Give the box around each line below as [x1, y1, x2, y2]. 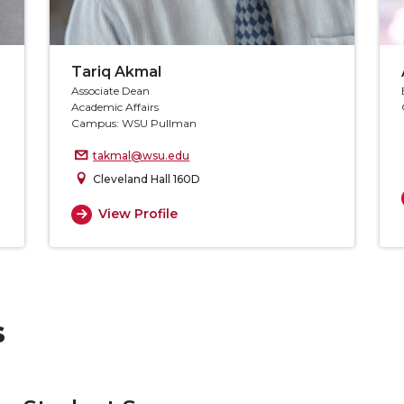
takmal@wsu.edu [93, 148, 190, 162]
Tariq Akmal [71, 62, 162, 80]
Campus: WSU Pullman [71, 115, 197, 130]
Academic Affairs [71, 99, 160, 114]
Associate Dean [71, 83, 153, 97]
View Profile [97, 206, 178, 223]
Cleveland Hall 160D [93, 171, 201, 186]
